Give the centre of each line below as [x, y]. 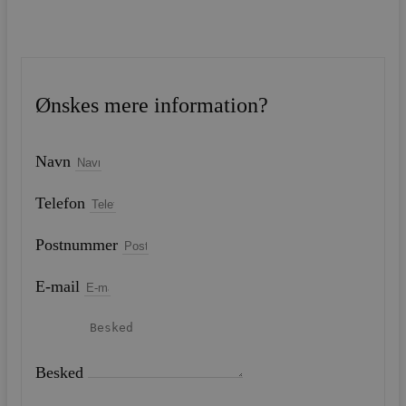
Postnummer [79, 245]
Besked [62, 372]
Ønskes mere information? [152, 105]
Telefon [63, 203]
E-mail [60, 286]
